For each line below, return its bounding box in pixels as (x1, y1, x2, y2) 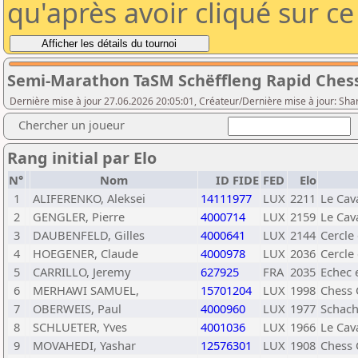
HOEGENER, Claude (33, 245, 138, 261)
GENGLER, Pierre (33, 209, 125, 225)
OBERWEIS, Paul (33, 300, 121, 316)
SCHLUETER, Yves (33, 319, 127, 335)
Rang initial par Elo (7, 147, 157, 169)
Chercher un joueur (18, 117, 125, 133)
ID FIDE (216, 172, 259, 188)
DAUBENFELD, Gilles (33, 227, 145, 243)
